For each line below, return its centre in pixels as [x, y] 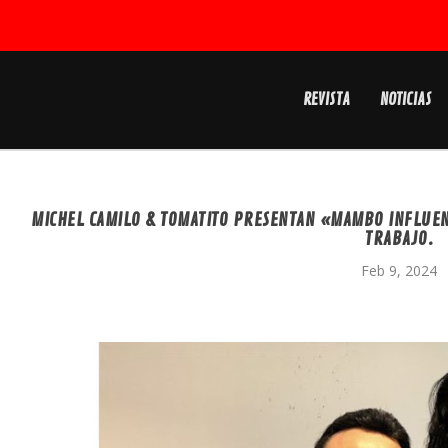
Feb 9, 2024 [399, 270]
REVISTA [326, 100]
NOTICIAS [405, 100]
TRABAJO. [399, 239]
